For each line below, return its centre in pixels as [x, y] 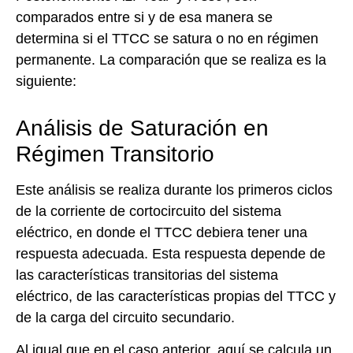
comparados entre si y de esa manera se [144, 17]
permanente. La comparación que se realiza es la [171, 59]
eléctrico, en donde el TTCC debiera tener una [162, 232]
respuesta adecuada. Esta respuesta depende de [171, 253]
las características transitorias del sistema [147, 275]
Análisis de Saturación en [142, 128]
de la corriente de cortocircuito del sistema [149, 211]
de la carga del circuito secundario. [125, 317]
